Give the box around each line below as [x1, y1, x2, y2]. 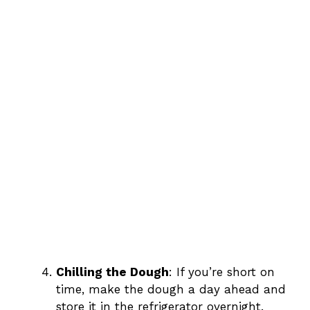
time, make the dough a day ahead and [56, 282, 286, 296]
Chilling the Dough [56, 264, 169, 279]
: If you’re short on [169, 264, 275, 279]
